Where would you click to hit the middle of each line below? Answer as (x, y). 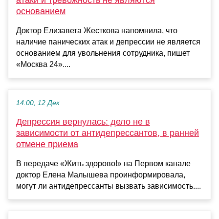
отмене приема (47, 144)
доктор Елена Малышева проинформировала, (101, 175)
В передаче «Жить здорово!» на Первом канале (103, 164)
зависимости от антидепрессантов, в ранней (108, 133)
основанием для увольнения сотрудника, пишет (103, 53)
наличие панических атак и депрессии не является (108, 42)
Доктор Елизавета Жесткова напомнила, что (97, 31)
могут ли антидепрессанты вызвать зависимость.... (109, 186)
